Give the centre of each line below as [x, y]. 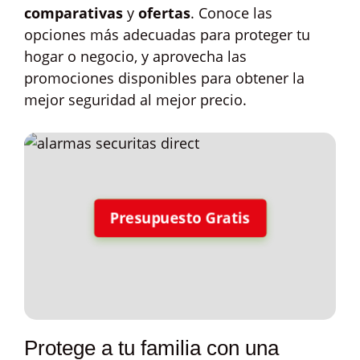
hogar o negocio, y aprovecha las [135, 56]
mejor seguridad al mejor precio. [135, 100]
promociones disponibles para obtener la [164, 78]
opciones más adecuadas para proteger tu [167, 35]
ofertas [164, 13]
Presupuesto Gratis [180, 218]
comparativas [74, 13]
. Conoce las [231, 13]
